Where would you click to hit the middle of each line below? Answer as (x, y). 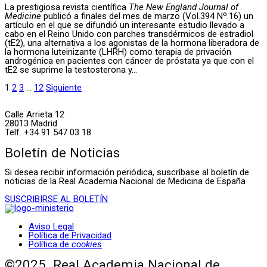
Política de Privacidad (70, 236)
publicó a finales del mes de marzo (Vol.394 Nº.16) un (147, 16)
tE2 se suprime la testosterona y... (71, 69)
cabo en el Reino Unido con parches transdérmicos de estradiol (129, 34)
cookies (87, 245)
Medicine (23, 16)
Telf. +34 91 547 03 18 (48, 132)
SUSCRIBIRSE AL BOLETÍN (56, 199)
